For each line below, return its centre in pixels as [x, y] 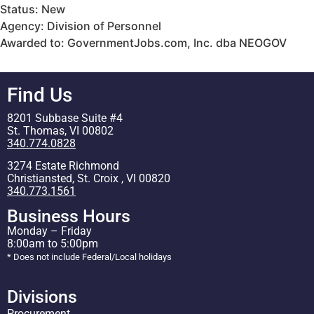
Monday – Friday [49, 231]
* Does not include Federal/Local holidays [89, 257]
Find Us [40, 95]
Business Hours [69, 217]
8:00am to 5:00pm [53, 244]
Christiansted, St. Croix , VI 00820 [89, 179]
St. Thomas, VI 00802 [60, 130]
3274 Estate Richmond [63, 166]
